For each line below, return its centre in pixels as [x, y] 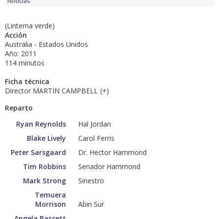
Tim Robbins [44, 167]
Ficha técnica [27, 82]
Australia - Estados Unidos [46, 44]
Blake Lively [46, 138]
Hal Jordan [95, 124]
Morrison [51, 204]
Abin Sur [91, 204]
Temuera [50, 195]
